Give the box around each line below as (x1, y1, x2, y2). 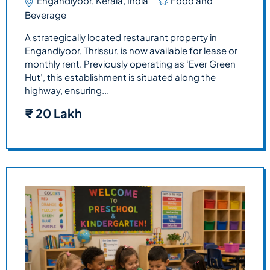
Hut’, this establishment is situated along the (25, 71, 216, 83)
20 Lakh (33, 105, 82, 121)
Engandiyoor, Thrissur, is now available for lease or (25, 45, 237, 57)
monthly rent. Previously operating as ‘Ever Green (25, 58, 236, 70)
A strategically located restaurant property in (25, 31, 217, 43)
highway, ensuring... (25, 84, 109, 96)
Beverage (25, 9, 66, 21)
